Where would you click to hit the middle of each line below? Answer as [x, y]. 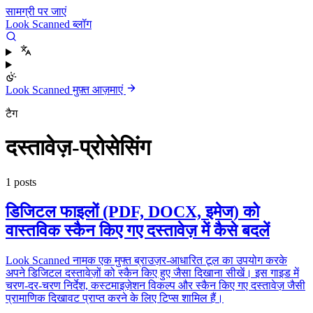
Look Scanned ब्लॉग [49, 24]
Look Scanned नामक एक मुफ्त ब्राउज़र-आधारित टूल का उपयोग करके [146, 260]
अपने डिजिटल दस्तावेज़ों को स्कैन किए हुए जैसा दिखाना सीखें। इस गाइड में [152, 272]
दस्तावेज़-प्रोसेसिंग [78, 148]
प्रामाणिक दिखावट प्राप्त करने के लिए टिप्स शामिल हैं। [115, 298]
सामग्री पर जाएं [36, 12]
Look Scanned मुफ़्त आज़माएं [66, 90]
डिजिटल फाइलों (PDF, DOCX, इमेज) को [132, 211]
